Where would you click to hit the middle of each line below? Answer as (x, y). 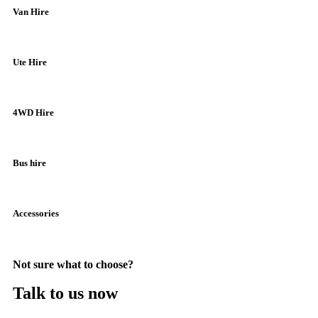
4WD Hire (33, 113)
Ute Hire (30, 62)
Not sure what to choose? (73, 265)
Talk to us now (65, 294)
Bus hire (29, 163)
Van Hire (31, 12)
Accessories (36, 214)
